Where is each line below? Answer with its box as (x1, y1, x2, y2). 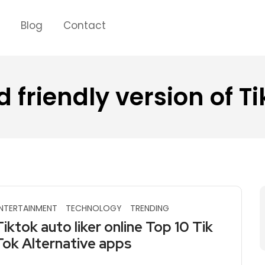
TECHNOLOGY (66, 202, 122, 214)
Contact (63, 18, 106, 33)
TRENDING (130, 202, 169, 214)
